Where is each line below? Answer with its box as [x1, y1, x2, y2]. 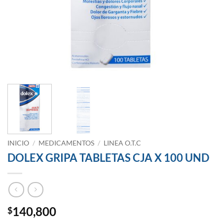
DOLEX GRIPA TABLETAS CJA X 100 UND [7, 151, 209, 165]
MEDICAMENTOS [38, 139, 95, 147]
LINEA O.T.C [104, 139, 142, 147]
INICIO [7, 139, 29, 147]
